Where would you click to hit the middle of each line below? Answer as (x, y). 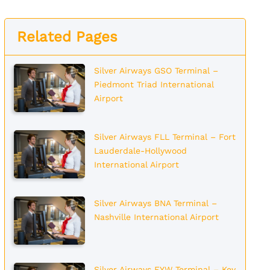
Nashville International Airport (156, 217)
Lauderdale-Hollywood (140, 151)
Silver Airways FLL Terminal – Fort (165, 137)
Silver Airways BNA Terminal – (155, 203)
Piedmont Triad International (154, 84)
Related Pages (67, 37)
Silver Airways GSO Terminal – (156, 71)
